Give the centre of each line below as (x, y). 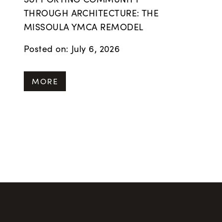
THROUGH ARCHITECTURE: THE (91, 13)
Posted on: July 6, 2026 (72, 49)
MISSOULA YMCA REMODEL (84, 27)
